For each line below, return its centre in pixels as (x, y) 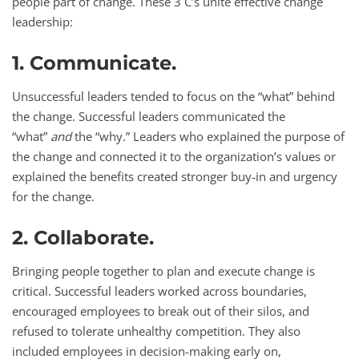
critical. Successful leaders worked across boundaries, (159, 290)
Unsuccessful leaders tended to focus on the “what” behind (173, 96)
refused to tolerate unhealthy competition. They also (156, 331)
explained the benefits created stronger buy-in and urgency (175, 176)
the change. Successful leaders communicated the (149, 116)
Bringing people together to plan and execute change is (163, 270)
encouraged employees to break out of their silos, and (161, 311)
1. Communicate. (94, 63)
